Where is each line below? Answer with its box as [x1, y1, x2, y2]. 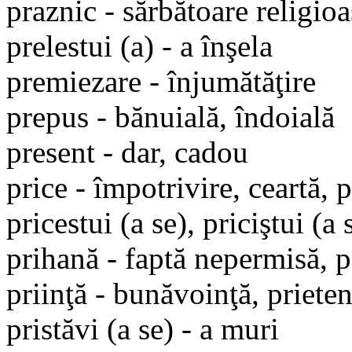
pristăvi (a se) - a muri [6, 311, 279, 346]
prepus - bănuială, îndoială [6, 99, 335, 134]
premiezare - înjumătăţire [6, 64, 316, 98]
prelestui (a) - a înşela [6, 28, 273, 63]
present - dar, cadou [6, 134, 248, 169]
